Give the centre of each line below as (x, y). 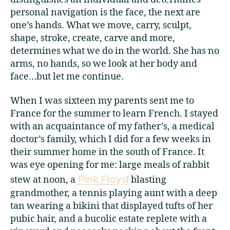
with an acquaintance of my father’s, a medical (112, 127)
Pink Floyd (102, 179)
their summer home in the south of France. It (107, 152)
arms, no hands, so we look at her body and (104, 64)
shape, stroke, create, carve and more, (93, 39)
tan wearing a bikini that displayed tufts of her (111, 206)
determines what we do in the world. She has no (115, 51)
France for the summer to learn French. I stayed (114, 114)
